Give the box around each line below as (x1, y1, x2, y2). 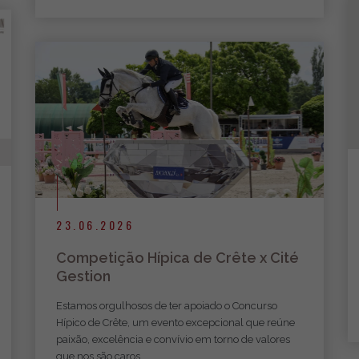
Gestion (56, 267, 111, 284)
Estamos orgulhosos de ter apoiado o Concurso (56, 299, 277, 312)
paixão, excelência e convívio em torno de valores (56, 333, 290, 345)
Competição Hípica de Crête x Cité (56, 248, 299, 266)
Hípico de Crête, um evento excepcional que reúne (56, 316, 295, 329)
